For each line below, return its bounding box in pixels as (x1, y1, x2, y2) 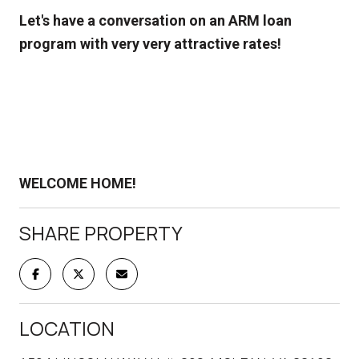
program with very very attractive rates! (19, 34, 281, 52)
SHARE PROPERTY (19, 219, 183, 246)
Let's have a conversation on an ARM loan (19, 11, 292, 29)
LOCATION (19, 314, 115, 341)
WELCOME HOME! (19, 174, 136, 192)
